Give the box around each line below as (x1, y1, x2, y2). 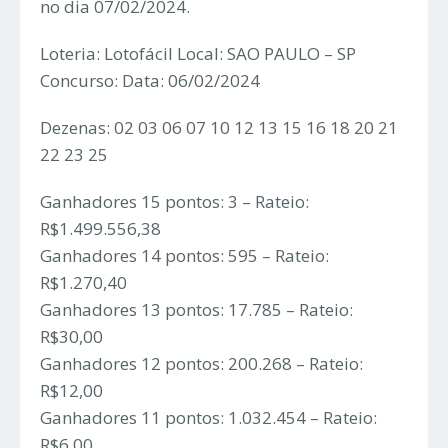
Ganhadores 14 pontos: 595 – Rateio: (40, 244, 329, 268)
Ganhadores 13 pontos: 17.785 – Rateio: (40, 298, 353, 322)
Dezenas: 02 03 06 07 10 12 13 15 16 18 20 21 (40, 116, 398, 140)
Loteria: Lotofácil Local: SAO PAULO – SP (40, 42, 356, 66)
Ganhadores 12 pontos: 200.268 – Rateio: (40, 352, 363, 376)
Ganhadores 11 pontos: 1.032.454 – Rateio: (40, 406, 377, 430)
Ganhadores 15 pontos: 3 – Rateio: (40, 190, 309, 214)
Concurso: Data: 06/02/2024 (40, 69, 260, 93)
